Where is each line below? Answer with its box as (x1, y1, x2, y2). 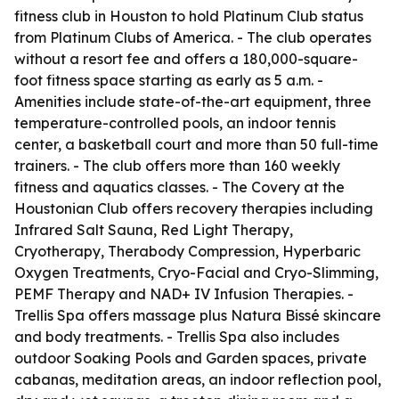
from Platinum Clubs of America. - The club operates (14, 28, 371, 46)
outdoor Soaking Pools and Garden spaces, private (14, 349, 367, 367)
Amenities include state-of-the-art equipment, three (14, 93, 371, 110)
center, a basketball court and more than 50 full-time (14, 135, 379, 153)
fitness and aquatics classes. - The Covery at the (14, 178, 345, 196)
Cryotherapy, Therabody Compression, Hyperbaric (14, 242, 361, 260)
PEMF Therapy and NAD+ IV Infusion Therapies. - (14, 285, 354, 303)
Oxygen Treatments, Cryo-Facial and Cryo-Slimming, (14, 264, 379, 281)
